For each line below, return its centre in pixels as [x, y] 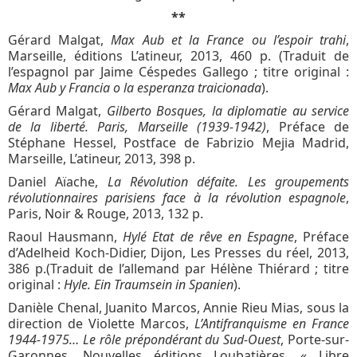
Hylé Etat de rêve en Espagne [208, 236]
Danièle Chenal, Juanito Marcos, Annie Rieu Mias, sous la [178, 307]
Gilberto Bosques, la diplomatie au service [228, 110]
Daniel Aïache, [58, 181]
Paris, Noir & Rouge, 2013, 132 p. [106, 213]
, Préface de [308, 126]
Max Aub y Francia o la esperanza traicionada [135, 87]
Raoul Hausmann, [66, 236]
